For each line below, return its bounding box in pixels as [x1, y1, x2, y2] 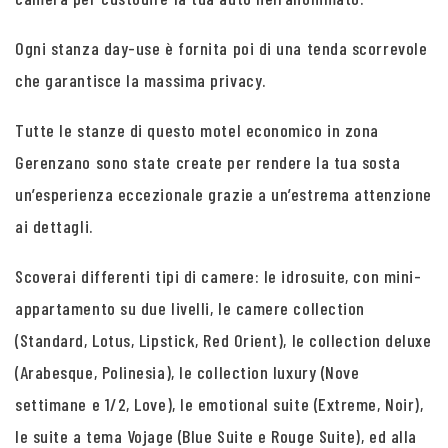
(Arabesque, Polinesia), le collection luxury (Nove [15, 361, 360, 383]
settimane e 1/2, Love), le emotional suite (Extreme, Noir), [15, 393, 424, 415]
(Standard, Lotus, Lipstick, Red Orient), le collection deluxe [15, 329, 432, 351]
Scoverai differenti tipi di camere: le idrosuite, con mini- [15, 265, 422, 287]
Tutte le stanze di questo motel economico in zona [15, 119, 379, 141]
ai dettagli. [15, 215, 93, 237]
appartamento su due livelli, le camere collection [15, 297, 365, 319]
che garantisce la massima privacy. [15, 69, 266, 91]
